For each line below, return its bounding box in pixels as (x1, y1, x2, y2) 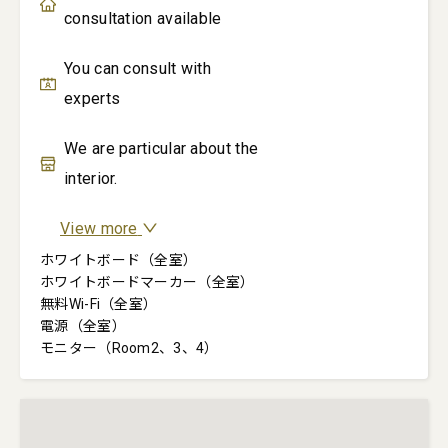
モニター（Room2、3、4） (40, 340, 219, 356)
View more (60, 219, 138, 238)
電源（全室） (40, 318, 126, 334)
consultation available (64, 9, 222, 28)
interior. (64, 169, 118, 188)
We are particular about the (64, 139, 259, 158)
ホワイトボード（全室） (40, 252, 198, 268)
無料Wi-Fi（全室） (40, 296, 158, 312)
